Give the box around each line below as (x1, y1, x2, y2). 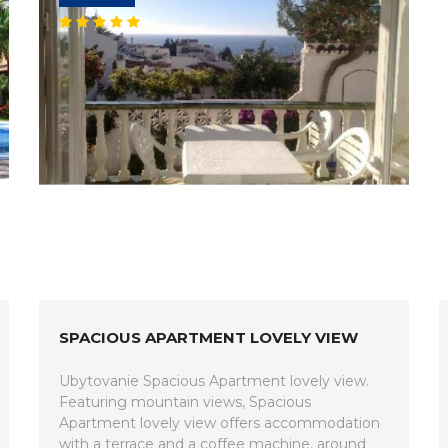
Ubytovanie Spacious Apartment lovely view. (59, 372, 369, 390)
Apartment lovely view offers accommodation (59, 414, 380, 432)
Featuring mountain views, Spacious (59, 393, 311, 411)
